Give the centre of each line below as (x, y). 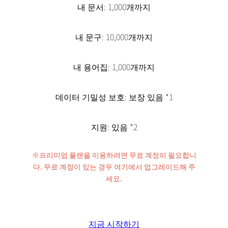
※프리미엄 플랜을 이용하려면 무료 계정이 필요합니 (114, 154)
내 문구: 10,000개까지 (114, 36)
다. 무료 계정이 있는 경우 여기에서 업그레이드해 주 (114, 166)
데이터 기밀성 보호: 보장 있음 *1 (114, 96)
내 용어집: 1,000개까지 (114, 66)
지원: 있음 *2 (114, 126)
